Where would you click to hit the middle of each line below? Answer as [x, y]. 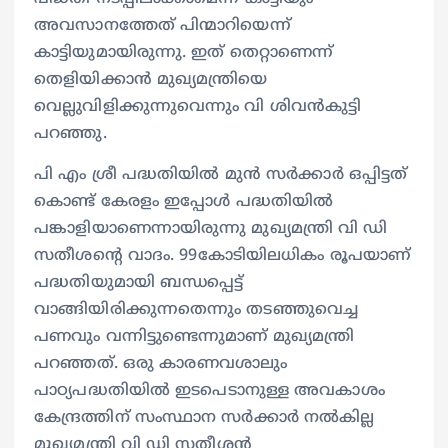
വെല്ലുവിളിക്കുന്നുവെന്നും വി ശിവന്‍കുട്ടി [198, 107]
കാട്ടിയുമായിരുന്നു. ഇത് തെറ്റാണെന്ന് [184, 53]
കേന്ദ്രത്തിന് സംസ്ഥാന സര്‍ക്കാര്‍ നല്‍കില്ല [204, 418]
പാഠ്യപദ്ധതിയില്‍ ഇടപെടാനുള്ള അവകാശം [209, 391]
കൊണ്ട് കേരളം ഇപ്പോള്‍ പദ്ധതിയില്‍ [184, 202]
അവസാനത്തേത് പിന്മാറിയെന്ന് [162, 26]
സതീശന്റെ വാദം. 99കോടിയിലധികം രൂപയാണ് [222, 256]
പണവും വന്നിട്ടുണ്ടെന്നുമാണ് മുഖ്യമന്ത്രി [194, 337]
